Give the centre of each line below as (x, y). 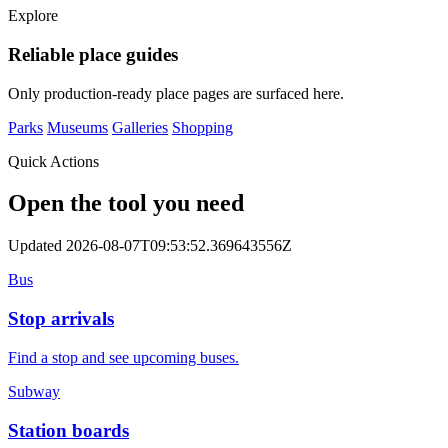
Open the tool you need (126, 203)
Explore (33, 16)
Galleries (140, 127)
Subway (34, 391)
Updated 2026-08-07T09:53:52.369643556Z (150, 246)
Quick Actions (53, 161)
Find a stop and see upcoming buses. (123, 357)
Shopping (202, 127)
